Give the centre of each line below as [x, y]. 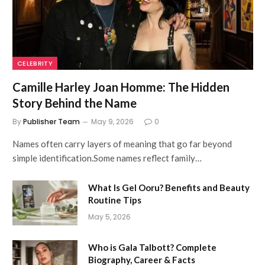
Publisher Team [51, 121]
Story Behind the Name [75, 103]
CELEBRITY [35, 63]
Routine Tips [115, 200]
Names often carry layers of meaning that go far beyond [122, 143]
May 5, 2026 [109, 216]
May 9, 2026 [112, 121]
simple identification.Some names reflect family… [107, 158]
